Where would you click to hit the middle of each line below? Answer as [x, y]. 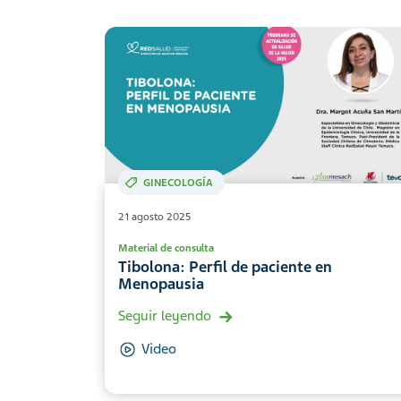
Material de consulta [166, 248]
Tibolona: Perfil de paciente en [225, 268]
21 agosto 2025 [154, 217]
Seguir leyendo [165, 316]
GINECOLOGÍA [178, 183]
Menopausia [161, 285]
